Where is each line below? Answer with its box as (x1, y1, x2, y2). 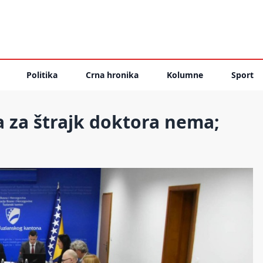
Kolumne (167, 69, 203, 80)
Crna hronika (86, 69, 139, 80)
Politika (26, 69, 58, 80)
